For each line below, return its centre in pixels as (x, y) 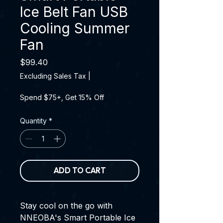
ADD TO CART (80, 170)
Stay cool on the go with (66, 206)
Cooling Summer (75, 28)
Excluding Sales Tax (53, 76)
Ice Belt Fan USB (74, 12)
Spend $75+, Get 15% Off (62, 97)
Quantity (33, 121)
